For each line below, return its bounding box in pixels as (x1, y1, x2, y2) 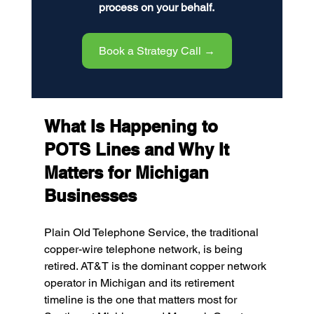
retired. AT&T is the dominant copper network (43, 259, 269, 273)
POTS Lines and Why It (43, 139, 234, 159)
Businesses (43, 186, 137, 205)
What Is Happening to (43, 116, 223, 136)
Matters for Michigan (43, 163, 214, 182)
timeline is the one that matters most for (43, 293, 240, 306)
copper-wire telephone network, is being (43, 243, 245, 256)
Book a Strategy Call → (98, 44, 215, 57)
